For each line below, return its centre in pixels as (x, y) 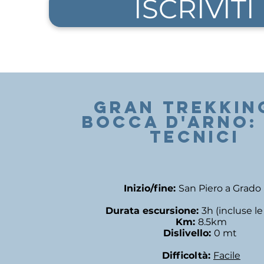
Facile (227, 255)
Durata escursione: (154, 211)
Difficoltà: (188, 255)
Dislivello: (189, 233)
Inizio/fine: (151, 188)
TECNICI (198, 137)
